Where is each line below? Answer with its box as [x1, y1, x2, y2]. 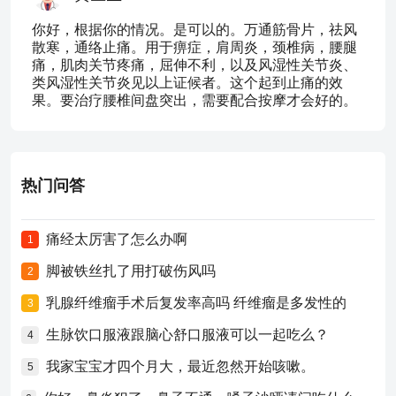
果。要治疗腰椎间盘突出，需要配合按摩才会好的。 [32, 93, 357, 108]
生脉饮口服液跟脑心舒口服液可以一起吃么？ [46, 327, 329, 342]
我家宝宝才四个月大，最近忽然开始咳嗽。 [46, 359, 315, 374]
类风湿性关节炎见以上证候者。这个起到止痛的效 [32, 75, 343, 90]
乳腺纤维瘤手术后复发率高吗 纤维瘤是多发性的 [46, 295, 346, 310]
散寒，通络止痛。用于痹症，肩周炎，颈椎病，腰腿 [32, 40, 357, 55]
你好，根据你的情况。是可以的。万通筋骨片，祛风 [32, 22, 357, 37]
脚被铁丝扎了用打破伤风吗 [46, 263, 216, 278]
